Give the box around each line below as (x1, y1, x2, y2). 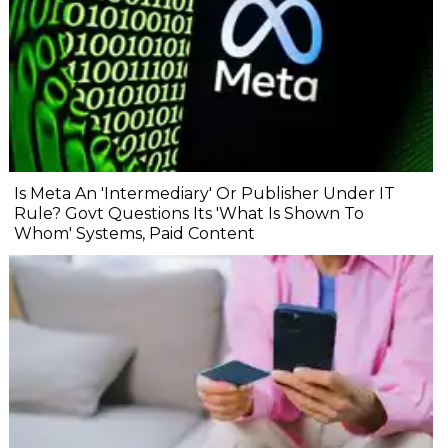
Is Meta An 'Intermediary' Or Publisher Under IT (14, 184, 395, 204)
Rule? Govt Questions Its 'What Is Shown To (14, 204, 364, 224)
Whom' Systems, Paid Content (14, 224, 255, 244)
